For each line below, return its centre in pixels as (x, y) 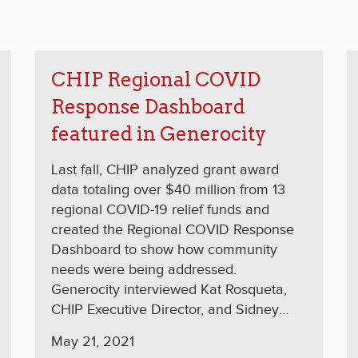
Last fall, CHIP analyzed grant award (165, 170)
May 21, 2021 (93, 342)
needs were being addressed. (144, 270)
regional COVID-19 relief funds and (160, 210)
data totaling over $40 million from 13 (168, 190)
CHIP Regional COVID (156, 80)
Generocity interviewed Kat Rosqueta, (169, 290)
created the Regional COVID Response (173, 230)
